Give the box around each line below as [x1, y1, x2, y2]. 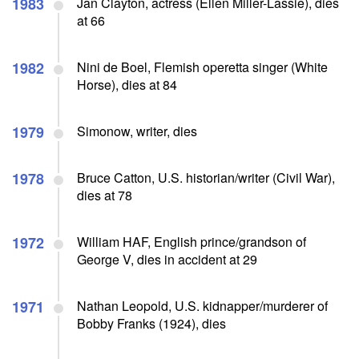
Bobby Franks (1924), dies [77, 313, 226, 333]
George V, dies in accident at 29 [77, 249, 257, 268]
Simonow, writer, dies [77, 121, 197, 140]
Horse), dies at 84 [77, 75, 177, 94]
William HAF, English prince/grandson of [77, 232, 306, 251]
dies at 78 [77, 185, 132, 204]
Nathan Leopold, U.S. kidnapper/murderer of [77, 296, 328, 315]
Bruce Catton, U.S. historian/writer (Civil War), [77, 167, 335, 187]
